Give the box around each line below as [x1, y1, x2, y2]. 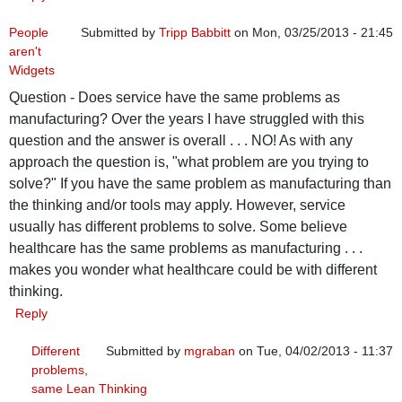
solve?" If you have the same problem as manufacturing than [9, 176, 391, 192]
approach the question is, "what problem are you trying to [9, 154, 369, 170]
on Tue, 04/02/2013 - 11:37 [235, 344, 393, 359]
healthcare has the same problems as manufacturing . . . [9, 240, 363, 257]
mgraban [184, 344, 235, 359]
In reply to [105, 374, 165, 389]
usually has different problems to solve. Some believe [9, 219, 347, 235]
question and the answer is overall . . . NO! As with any [9, 133, 353, 149]
